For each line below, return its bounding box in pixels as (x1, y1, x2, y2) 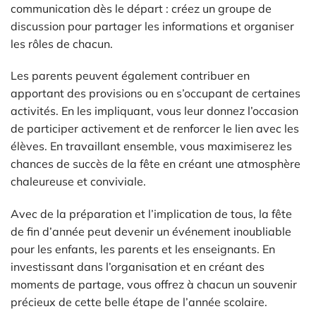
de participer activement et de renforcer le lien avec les (11, 121, 299, 136)
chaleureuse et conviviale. (11, 174, 146, 189)
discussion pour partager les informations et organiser (11, 18, 294, 33)
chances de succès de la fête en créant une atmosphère (11, 157, 300, 171)
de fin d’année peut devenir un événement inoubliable (11, 224, 291, 239)
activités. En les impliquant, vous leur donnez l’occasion (11, 104, 298, 119)
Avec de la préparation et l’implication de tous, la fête (11, 207, 292, 221)
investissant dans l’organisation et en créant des (11, 260, 265, 274)
